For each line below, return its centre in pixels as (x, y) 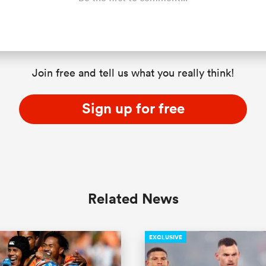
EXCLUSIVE (166, 237)
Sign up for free (133, 108)
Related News (133, 198)
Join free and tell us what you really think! (133, 73)
